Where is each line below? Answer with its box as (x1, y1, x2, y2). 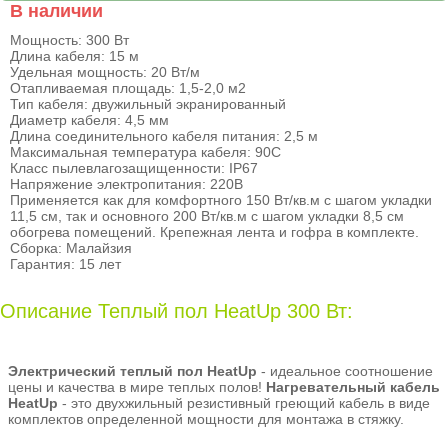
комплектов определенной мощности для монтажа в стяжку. (8, 411, 404, 428)
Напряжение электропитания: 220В (10, 175, 243, 192)
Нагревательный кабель (266, 379, 440, 396)
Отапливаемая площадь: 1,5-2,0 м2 (10, 79, 246, 96)
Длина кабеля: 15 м (10, 47, 139, 64)
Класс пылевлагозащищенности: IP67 (10, 159, 258, 176)
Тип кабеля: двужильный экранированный (10, 95, 286, 112)
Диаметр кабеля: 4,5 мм (10, 111, 169, 128)
